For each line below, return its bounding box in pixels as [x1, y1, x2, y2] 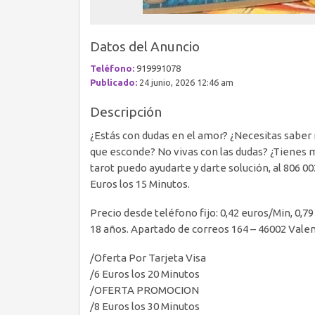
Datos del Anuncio [90, 39, 200, 54]
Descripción [90, 104, 162, 120]
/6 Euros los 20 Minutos [90, 268, 200, 280]
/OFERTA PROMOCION [90, 284, 199, 296]
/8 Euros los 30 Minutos [90, 300, 200, 312]
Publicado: [90, 77, 137, 87]
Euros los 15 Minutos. [90, 178, 190, 190]
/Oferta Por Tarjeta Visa [90, 252, 206, 264]
